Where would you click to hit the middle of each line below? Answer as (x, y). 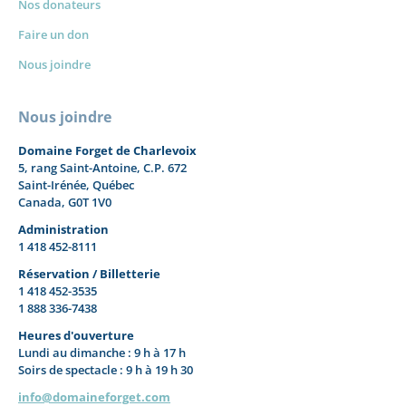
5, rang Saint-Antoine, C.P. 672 (102, 168)
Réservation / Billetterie (89, 274)
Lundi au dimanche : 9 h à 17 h (102, 353)
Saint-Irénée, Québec (77, 185)
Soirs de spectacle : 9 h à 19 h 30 (106, 370)
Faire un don (53, 34)
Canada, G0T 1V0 (65, 202)
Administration (63, 229)
